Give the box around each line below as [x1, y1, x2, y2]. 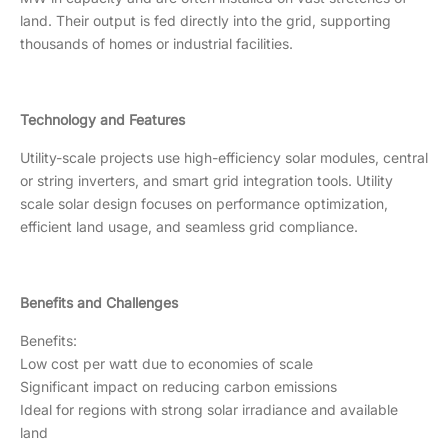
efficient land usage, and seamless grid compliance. [20, 218, 374, 235]
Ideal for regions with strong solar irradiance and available [20, 401, 398, 418]
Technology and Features [20, 111, 185, 128]
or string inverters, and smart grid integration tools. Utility [20, 172, 393, 189]
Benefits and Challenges [20, 294, 178, 311]
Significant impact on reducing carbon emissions [20, 378, 337, 395]
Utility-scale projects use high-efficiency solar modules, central [20, 149, 428, 166]
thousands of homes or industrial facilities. [20, 35, 309, 52]
